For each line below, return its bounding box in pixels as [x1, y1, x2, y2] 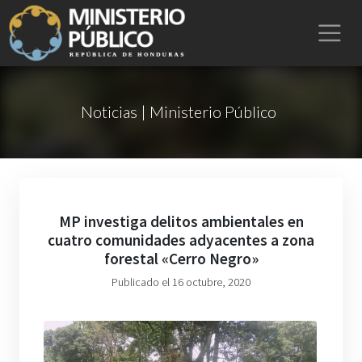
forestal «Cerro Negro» [103, 249, 259, 268]
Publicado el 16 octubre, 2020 [112, 275, 250, 289]
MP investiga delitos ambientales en [58, 212, 304, 231]
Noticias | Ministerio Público [80, 102, 276, 121]
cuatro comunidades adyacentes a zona [48, 230, 314, 250]
